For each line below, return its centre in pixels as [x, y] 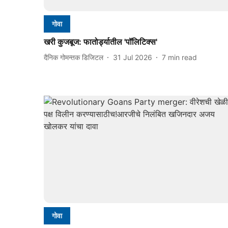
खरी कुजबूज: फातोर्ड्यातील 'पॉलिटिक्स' [101, 42]
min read [182, 57]
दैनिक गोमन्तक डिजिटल [74, 57]
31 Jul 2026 [133, 57]
